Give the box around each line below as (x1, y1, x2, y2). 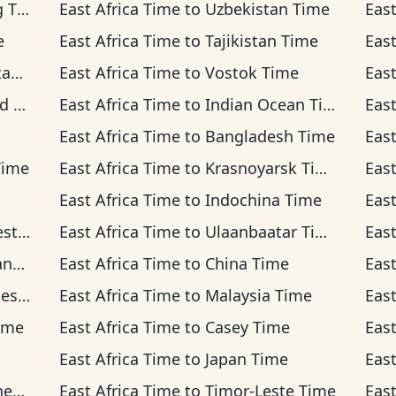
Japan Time (204, 348, 288, 369)
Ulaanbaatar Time (204, 221, 315, 242)
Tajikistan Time (204, 30, 318, 51)
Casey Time (204, 316, 290, 338)
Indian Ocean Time (204, 94, 323, 115)
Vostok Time (204, 62, 299, 83)
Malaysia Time (204, 285, 312, 306)
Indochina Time (204, 189, 322, 210)
